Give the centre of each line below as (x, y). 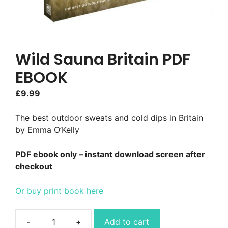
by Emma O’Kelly (47, 130)
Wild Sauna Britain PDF (103, 59)
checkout (34, 166)
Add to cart (127, 222)
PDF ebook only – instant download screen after (110, 154)
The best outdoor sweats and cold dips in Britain (109, 117)
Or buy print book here (59, 191)
